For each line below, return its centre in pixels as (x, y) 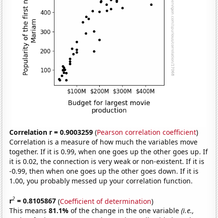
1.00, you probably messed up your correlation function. (101, 181)
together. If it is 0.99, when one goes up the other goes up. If (109, 151)
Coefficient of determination (106, 201)
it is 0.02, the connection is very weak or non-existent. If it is (107, 161)
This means (29, 211)
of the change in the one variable (126, 211)
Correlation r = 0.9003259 (51, 132)
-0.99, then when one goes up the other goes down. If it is (104, 171)
